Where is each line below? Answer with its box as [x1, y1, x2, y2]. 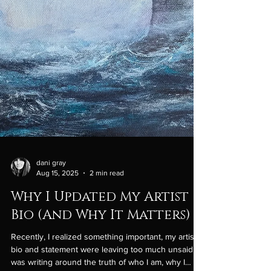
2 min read [90, 223, 124, 232]
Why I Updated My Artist [11, 243, 189, 261]
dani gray [36, 213, 66, 222]
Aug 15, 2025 [36, 223, 79, 232]
